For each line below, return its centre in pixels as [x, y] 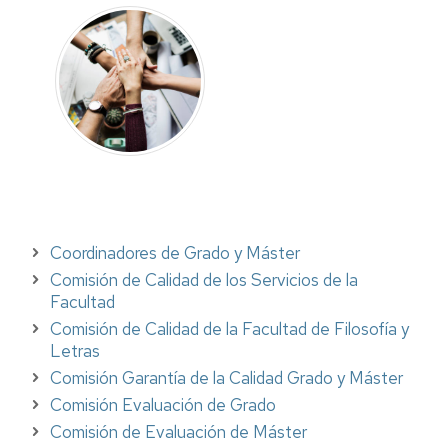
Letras [75, 350]
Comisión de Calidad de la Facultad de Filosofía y [229, 328]
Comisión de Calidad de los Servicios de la [204, 279]
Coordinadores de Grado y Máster [175, 252]
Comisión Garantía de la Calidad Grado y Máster [226, 377]
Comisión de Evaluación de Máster [178, 431]
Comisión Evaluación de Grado [163, 404]
